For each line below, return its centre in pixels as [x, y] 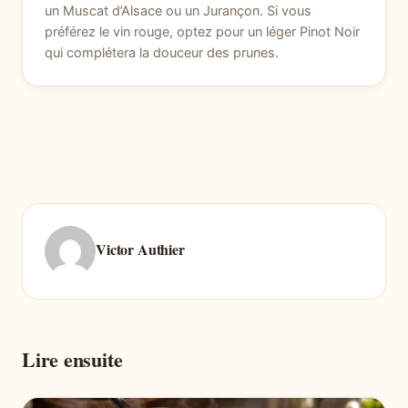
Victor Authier [140, 250]
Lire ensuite [72, 359]
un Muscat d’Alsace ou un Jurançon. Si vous [178, 10]
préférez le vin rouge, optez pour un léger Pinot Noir [202, 31]
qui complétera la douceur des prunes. [162, 52]
